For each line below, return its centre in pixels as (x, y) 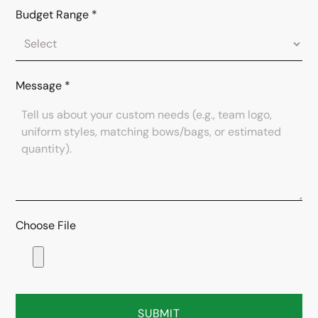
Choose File (46, 226)
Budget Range (53, 15)
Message (39, 86)
